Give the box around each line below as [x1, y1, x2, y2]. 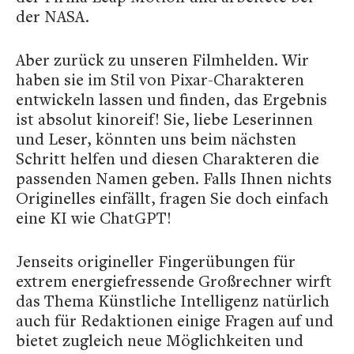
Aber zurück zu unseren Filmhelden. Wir [16, 48, 309, 70]
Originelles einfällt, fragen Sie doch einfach [16, 186, 329, 209]
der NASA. [16, 5, 89, 27]
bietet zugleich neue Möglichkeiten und [16, 329, 303, 351]
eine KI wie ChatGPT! [16, 206, 171, 228]
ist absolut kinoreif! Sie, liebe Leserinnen [16, 107, 313, 130]
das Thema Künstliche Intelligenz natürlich [16, 289, 330, 311]
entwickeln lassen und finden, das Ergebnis [16, 88, 327, 110]
